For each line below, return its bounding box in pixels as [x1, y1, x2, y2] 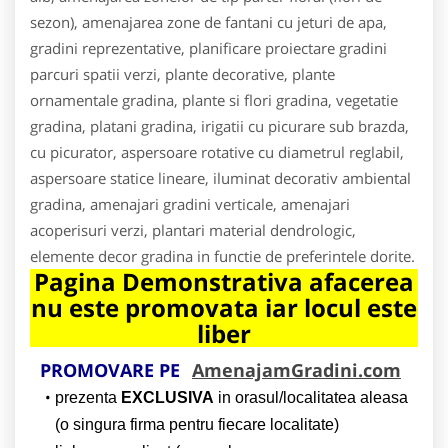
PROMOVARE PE [40, 357, 185, 382]
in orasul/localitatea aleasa [213, 388, 408, 406]
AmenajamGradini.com [192, 357, 401, 382]
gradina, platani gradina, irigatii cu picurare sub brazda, [30, 115, 409, 136]
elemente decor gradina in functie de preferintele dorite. [30, 245, 415, 266]
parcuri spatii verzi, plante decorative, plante [30, 63, 335, 84]
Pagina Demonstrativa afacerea [34, 264, 414, 298]
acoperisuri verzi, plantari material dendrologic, [30, 219, 356, 240]
